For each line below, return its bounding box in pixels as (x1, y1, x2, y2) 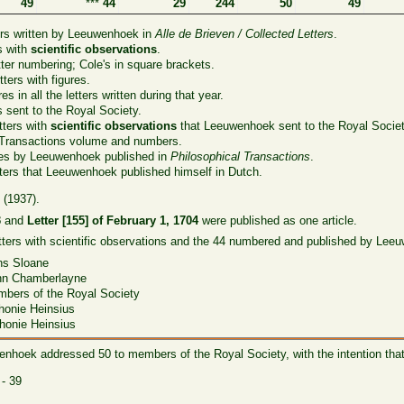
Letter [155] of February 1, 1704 (27, 213, 199, 227)
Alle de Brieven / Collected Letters (155, 27, 335, 41)
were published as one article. (198, 213, 358, 227)
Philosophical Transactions (170, 150, 311, 164)
